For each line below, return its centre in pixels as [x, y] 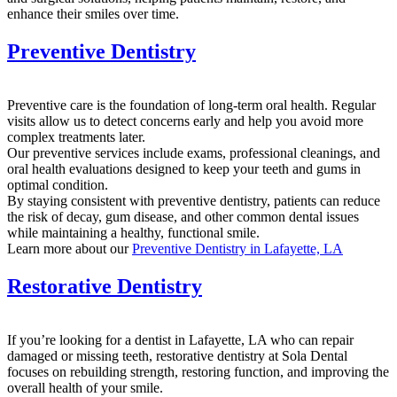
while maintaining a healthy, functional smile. [133, 232]
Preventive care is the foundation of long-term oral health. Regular [191, 105]
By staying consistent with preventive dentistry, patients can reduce [194, 200]
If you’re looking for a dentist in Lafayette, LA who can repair [180, 339]
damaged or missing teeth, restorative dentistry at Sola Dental [177, 355]
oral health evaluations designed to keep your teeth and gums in [184, 168]
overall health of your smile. [85, 387]
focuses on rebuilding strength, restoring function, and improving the [198, 371]
